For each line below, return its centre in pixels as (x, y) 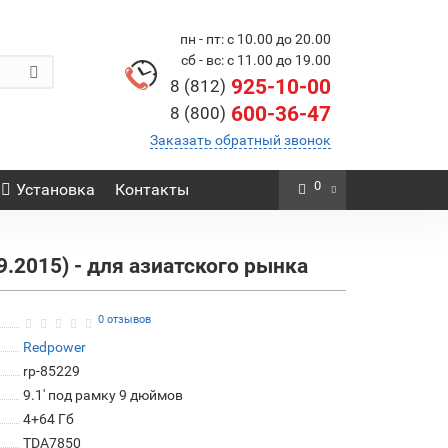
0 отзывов (124, 319)
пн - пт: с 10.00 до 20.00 (255, 39)
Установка (55, 189)
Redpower (54, 347)
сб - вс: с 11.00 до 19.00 (256, 60)
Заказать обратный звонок (240, 140)
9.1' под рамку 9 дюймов (102, 395)
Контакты (151, 189)
